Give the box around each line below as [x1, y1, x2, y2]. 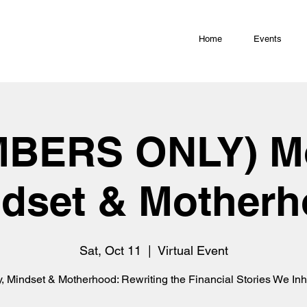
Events [254, 34, 282, 44]
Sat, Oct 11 [79, 243, 141, 258]
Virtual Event [157, 243, 228, 258]
